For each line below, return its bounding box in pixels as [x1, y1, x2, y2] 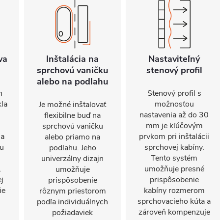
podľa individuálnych [37, 196, 108, 207]
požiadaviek [52, 207, 93, 218]
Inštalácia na [46, 53, 99, 65]
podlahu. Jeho [49, 142, 96, 153]
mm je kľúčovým [145, 120, 203, 131]
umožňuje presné [144, 164, 204, 174]
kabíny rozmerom [143, 185, 205, 196]
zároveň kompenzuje [138, 207, 210, 218]
